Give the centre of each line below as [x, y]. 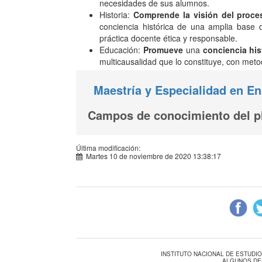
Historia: [116, 15]
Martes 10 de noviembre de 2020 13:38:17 [152, 156]
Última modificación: [108, 148]
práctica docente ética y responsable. [168, 38]
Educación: [121, 50]
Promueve [163, 50]
